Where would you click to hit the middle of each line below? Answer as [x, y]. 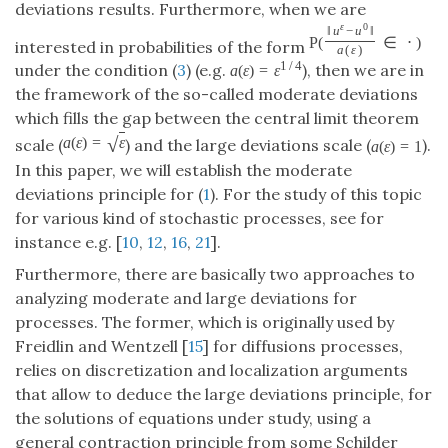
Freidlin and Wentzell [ [101, 345]
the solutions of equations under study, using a [193, 417]
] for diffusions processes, [303, 345]
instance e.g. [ [68, 241]
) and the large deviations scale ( [247, 145]
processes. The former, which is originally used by [204, 321]
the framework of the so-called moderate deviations [216, 94]
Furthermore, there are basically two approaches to [215, 273]
